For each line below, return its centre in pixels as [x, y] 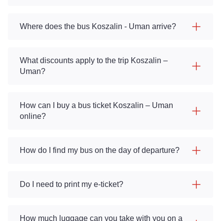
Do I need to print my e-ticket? [72, 184]
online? [33, 116]
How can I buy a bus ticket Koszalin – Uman [96, 105]
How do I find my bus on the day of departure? [100, 150]
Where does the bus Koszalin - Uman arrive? [98, 26]
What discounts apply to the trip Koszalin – [94, 60]
